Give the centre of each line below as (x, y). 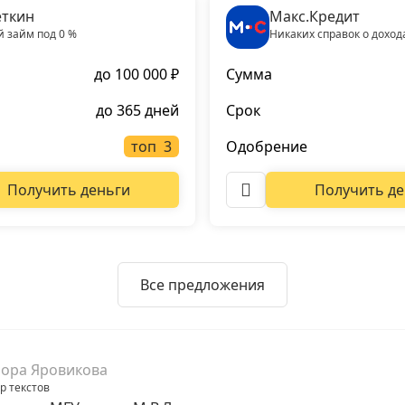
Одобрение (267, 146)
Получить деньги (69, 190)
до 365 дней (137, 110)
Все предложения (202, 285)
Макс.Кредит (315, 16)
